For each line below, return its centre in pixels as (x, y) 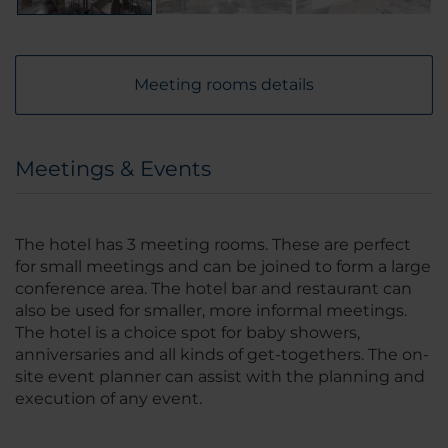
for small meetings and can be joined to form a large (223, 267)
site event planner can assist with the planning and (220, 377)
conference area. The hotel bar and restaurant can (213, 289)
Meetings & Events (113, 169)
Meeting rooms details (224, 85)
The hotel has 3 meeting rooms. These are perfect (213, 245)
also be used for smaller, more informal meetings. (211, 311)
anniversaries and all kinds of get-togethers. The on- (222, 355)
